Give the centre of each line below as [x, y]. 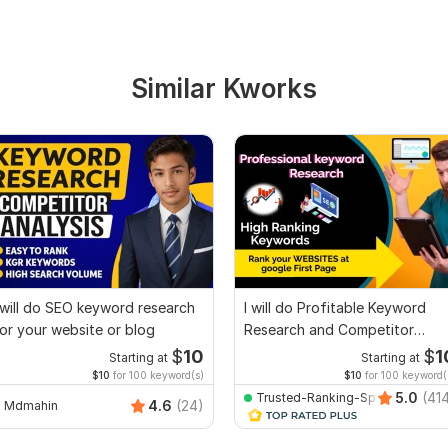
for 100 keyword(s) [157, 374]
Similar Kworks [224, 88]
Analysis [271, 351]
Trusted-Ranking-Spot [322, 398]
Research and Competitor [329, 329]
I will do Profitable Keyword [335, 307]
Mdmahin [31, 406]
